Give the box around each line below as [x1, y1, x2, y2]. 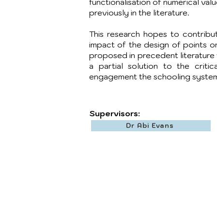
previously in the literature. [89, 8, 191, 17]
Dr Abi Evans [125, 122, 174, 130]
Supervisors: [90, 108, 140, 118]
